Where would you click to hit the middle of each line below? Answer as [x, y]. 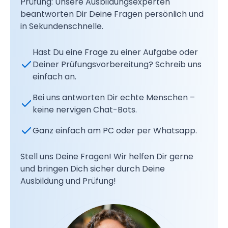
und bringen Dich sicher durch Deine [93, 168]
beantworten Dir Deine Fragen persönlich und [112, 14]
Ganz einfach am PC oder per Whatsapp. [115, 130]
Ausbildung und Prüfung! [68, 181]
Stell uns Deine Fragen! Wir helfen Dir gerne [107, 156]
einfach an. [54, 76]
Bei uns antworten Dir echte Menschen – [114, 97]
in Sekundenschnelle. [62, 26]
